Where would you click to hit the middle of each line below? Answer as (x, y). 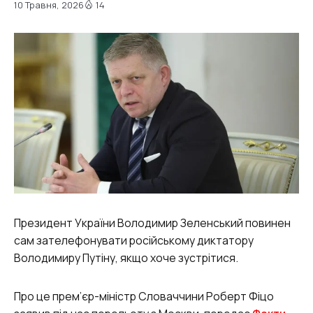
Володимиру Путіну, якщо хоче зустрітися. (126, 257)
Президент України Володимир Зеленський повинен (152, 223)
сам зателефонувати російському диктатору (134, 240)
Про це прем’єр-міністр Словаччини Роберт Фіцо (144, 296)
